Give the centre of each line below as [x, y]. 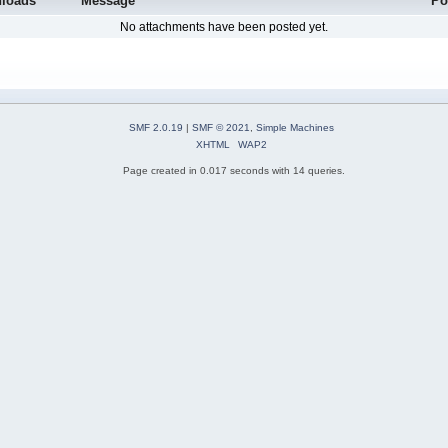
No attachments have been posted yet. [224, 27]
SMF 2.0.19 [156, 127]
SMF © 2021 [221, 127]
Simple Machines [295, 127]
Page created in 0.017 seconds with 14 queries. [234, 170]
